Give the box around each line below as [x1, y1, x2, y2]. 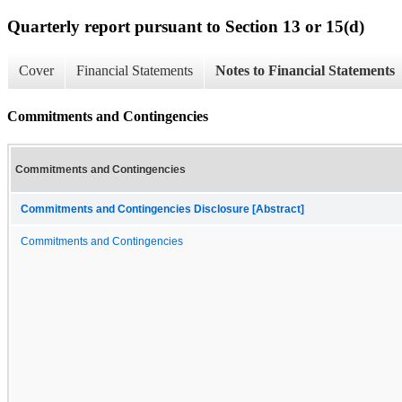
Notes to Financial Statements [215, 63, 395, 79]
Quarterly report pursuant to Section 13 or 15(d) [7, 16, 364, 36]
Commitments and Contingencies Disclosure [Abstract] [21, 203, 304, 214]
